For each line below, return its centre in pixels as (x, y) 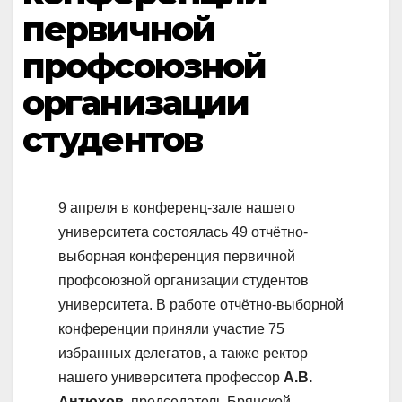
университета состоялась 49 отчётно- (183, 232)
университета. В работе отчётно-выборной (201, 304)
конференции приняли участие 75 (171, 328)
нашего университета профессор (171, 377)
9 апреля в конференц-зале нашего (177, 207)
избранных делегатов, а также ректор (183, 353)
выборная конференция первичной (177, 256)
